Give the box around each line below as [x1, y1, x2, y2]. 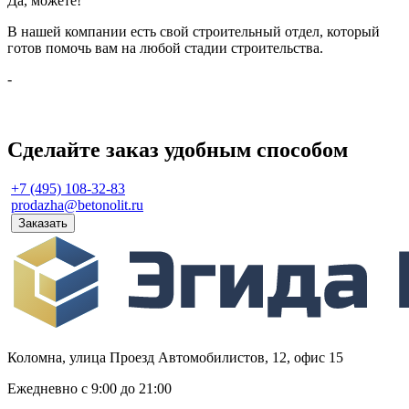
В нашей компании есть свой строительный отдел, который [7, 23, 380, 39]
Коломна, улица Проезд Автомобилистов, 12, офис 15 [7, 350, 343, 366]
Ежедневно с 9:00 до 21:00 [7, 381, 172, 397]
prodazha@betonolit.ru [11, 197, 143, 214]
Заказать [18, 216, 68, 231]
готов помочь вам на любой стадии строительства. [7, 39, 323, 56]
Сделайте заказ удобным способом [7, 138, 348, 163]
